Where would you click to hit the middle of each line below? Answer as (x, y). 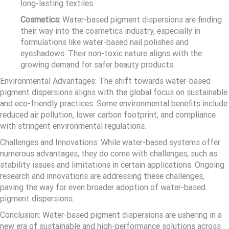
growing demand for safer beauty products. (98, 65)
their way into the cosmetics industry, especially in (110, 31)
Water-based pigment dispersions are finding (141, 20)
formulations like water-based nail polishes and (105, 42)
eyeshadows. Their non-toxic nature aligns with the (111, 54)
